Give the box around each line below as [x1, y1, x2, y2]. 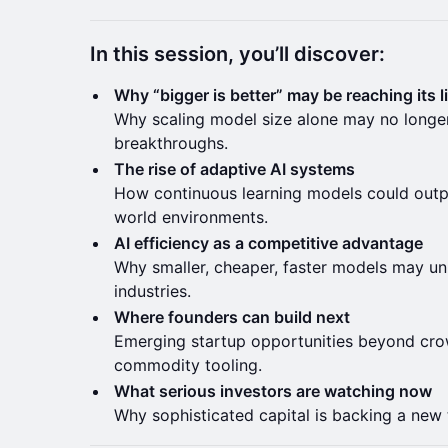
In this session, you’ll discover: [90, 41, 385, 66]
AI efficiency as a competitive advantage [114, 232, 423, 253]
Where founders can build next [114, 306, 350, 327]
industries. [114, 280, 191, 301]
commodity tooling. [114, 354, 262, 375]
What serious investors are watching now [114, 380, 432, 401]
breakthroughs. [114, 132, 228, 153]
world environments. [114, 206, 268, 227]
